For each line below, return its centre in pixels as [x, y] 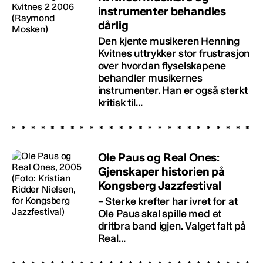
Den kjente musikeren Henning [169, 41]
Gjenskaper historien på [161, 171]
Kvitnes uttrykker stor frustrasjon [174, 53]
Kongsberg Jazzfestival [160, 185]
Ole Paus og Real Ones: [159, 157]
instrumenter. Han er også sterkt [173, 90]
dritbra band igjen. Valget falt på [172, 226]
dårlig [113, 25]
